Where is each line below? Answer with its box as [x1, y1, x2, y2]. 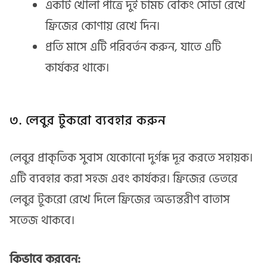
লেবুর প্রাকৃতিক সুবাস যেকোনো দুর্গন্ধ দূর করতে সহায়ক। [10, 148, 253, 168]
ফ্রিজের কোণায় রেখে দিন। [45, 16, 160, 36]
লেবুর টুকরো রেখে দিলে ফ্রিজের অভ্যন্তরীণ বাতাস [10, 190, 230, 210]
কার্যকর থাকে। [45, 58, 109, 77]
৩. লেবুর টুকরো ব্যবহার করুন [10, 109, 166, 131]
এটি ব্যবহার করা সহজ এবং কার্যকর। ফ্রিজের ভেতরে [10, 169, 238, 189]
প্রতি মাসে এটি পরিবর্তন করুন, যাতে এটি [45, 37, 221, 57]
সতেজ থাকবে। [10, 211, 74, 231]
